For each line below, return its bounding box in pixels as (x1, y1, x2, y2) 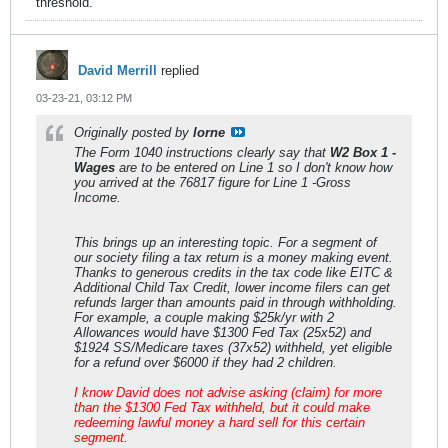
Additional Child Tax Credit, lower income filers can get (74, 279, 390, 295)
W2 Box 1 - (330, 144, 396, 160)
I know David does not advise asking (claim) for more (74, 384, 382, 400)
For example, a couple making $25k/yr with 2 (74, 309, 334, 325)
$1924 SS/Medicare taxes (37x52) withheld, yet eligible (74, 339, 392, 355)
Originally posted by (74, 124, 193, 140)
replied (157, 62, 199, 78)
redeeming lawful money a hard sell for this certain (74, 414, 365, 430)
